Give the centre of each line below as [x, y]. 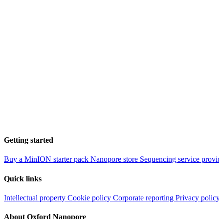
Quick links [23, 178]
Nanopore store [115, 159]
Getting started [29, 140]
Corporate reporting [144, 197]
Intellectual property [36, 197]
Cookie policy [90, 197]
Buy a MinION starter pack [47, 159]
